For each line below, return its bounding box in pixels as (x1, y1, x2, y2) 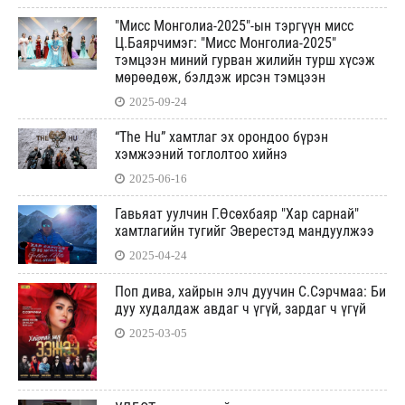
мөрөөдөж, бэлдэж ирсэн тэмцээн (115, 68, 325, 86)
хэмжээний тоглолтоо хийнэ (115, 145, 287, 163)
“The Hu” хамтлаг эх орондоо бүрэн (115, 127, 328, 146)
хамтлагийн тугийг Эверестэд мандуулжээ (115, 221, 374, 240)
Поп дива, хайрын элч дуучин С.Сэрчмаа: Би (115, 283, 386, 301)
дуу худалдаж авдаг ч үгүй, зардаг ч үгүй (115, 300, 366, 318)
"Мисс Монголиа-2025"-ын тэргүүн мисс (115, 16, 353, 34)
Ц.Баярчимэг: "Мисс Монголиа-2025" (115, 33, 336, 52)
